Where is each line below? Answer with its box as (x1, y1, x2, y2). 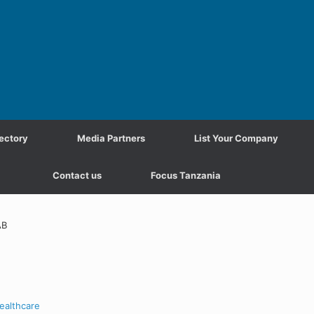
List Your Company (193, 132, 278, 144)
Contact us (52, 170, 102, 181)
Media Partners (76, 132, 145, 144)
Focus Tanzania (150, 170, 221, 181)
